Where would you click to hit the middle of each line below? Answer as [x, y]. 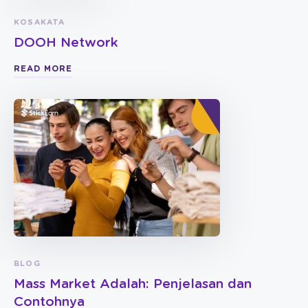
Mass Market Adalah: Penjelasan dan [133, 284]
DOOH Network [66, 43]
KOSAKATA [40, 22]
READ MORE [43, 69]
